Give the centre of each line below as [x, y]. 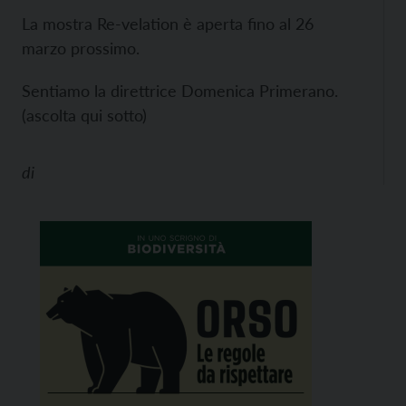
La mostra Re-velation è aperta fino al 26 [168, 24]
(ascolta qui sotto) [84, 115]
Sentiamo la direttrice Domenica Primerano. [180, 91]
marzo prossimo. [83, 48]
